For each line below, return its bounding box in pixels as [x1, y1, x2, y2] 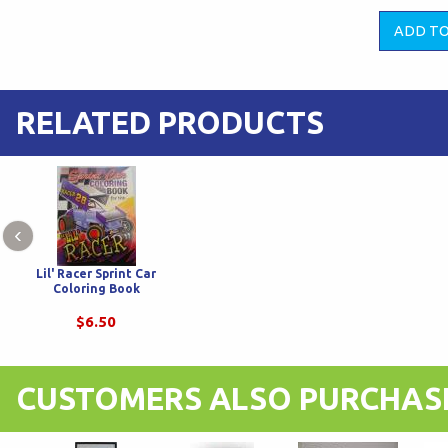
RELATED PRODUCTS [16, 105, 324, 141]
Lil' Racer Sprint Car [36, 267, 156, 281]
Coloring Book [52, 282, 140, 296]
